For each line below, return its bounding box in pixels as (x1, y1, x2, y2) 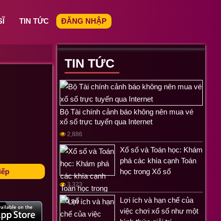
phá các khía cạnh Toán (120, 156, 196, 165)
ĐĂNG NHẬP (61, 16, 107, 25)
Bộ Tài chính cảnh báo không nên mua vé (60, 108, 193, 116)
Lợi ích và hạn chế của (120, 196, 193, 204)
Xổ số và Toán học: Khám (120, 146, 203, 154)
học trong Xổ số (120, 167, 171, 176)
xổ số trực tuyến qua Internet (60, 117, 152, 126)
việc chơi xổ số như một (120, 207, 198, 215)
